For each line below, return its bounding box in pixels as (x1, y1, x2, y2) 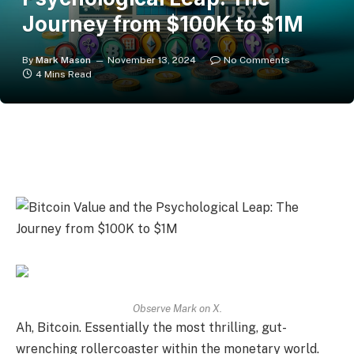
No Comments (224, 55, 290, 66)
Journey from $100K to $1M (22, 12, 303, 36)
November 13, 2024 (107, 55, 196, 66)
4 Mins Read (36, 69, 92, 80)
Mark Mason (36, 55, 91, 66)
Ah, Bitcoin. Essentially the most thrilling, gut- (16, 320, 287, 336)
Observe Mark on (132, 302, 213, 315)
